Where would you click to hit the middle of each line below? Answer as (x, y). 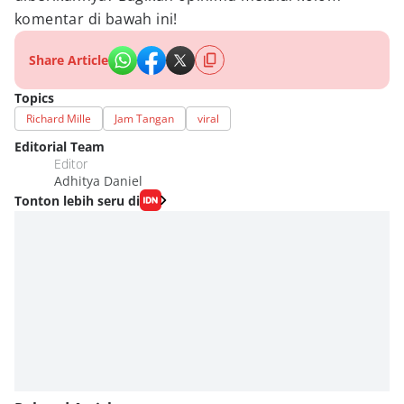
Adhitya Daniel (98, 181)
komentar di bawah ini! (96, 19)
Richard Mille (59, 119)
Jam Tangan (144, 119)
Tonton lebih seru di (77, 200)
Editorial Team (60, 147)
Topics (34, 98)
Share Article (69, 60)
